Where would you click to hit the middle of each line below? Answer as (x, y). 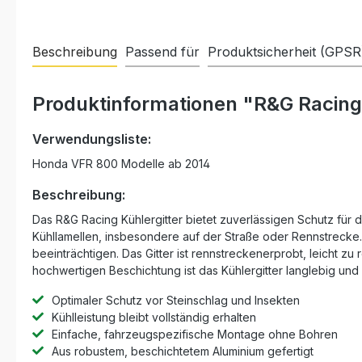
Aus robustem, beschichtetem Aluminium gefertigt (183, 351)
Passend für (162, 52)
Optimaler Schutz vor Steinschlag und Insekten (176, 300)
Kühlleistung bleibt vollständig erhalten (154, 317)
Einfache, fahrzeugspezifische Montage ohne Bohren (195, 334)
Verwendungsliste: (92, 139)
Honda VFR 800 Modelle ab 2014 (121, 164)
